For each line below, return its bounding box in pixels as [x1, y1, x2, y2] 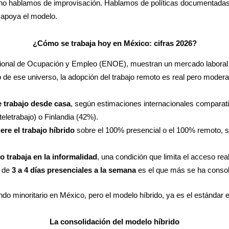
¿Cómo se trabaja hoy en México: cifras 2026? [32, 38, 197, 48]
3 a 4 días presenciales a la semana [12, 166, 136, 175]
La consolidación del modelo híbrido [50, 217, 179, 226]
